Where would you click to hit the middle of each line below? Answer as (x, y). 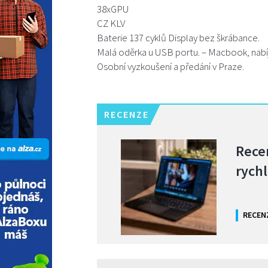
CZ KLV (111, 23)
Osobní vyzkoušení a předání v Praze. (170, 66)
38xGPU (113, 9)
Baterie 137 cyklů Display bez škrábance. (178, 37)
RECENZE (127, 114)
